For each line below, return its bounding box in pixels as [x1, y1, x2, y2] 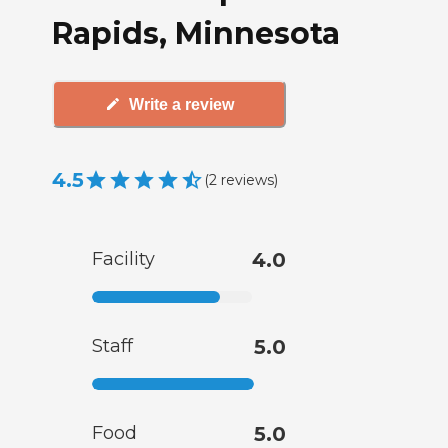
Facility [92, 248, 155, 271]
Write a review [128, 95, 234, 113]
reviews [221, 170, 274, 189]
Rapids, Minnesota [52, 14, 340, 52]
